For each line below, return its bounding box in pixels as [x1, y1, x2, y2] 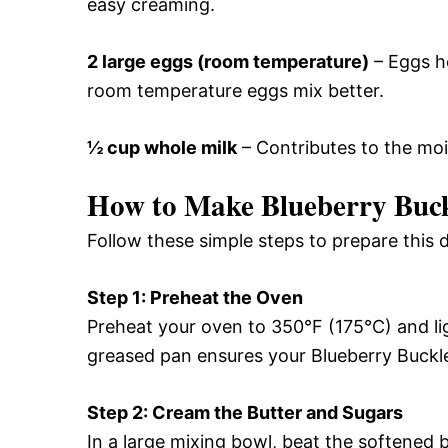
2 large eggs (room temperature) [87, 50, 369, 72]
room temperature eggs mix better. [87, 79, 384, 101]
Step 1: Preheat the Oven [87, 286, 303, 308]
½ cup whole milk [87, 136, 237, 158]
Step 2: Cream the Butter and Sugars [87, 401, 403, 423]
